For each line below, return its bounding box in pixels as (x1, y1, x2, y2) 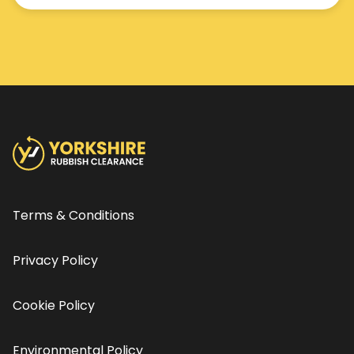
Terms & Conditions (13, 205, 134, 224)
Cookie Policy (13, 296, 95, 314)
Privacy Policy (13, 250, 98, 269)
